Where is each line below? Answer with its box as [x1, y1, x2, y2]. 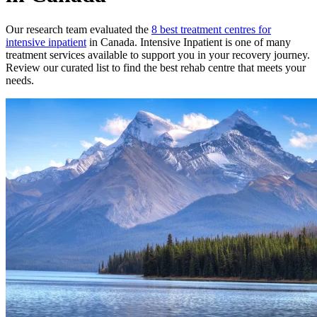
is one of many [222, 35, 291, 48]
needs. [6, 74, 34, 86]
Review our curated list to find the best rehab [6, 61, 208, 74]
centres [224, 23, 255, 35]
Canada [100, 35, 134, 48]
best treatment [160, 23, 224, 35]
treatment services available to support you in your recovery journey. [6, 48, 310, 61]
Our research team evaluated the [6, 23, 149, 35]
